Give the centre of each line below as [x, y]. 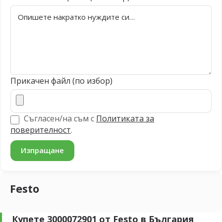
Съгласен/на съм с [59, 118]
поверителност [41, 130]
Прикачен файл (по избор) [61, 81]
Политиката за [125, 118]
